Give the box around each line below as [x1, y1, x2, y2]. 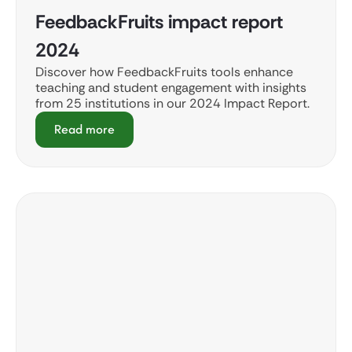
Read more [54, 121, 115, 137]
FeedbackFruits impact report [35, 9, 283, 34]
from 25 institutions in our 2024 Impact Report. [35, 94, 310, 112]
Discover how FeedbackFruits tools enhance [35, 63, 293, 80]
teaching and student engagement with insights [35, 79, 306, 96]
